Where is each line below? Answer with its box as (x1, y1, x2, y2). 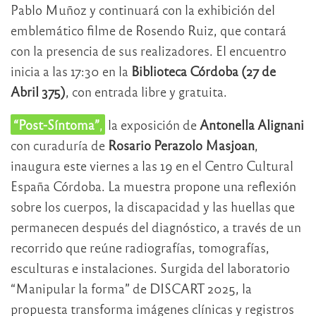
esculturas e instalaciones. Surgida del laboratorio (11, 260, 290, 276)
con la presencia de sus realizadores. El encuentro (11, 42, 286, 59)
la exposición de (105, 116, 200, 133)
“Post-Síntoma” (13, 116, 99, 133)
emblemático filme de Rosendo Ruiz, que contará (11, 22, 286, 39)
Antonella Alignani (200, 116, 305, 133)
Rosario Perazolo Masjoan (108, 137, 255, 154)
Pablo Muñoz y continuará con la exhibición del (11, 1, 275, 18)
